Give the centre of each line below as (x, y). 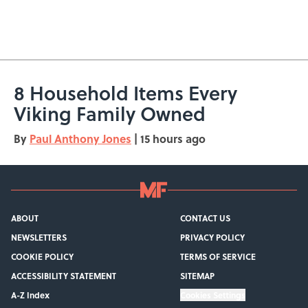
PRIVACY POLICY (212, 238)
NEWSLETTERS (39, 238)
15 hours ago (173, 139)
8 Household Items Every (125, 93)
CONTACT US (205, 218)
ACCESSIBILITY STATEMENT (64, 276)
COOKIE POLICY (42, 257)
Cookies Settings (212, 295)
